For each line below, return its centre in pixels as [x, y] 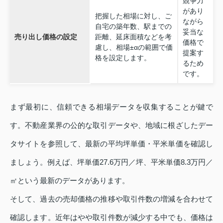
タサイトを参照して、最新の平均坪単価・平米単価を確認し [111, 143]
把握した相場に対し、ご [133, 16]
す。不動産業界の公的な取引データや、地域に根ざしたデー [111, 125]
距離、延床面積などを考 [133, 37]
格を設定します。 [123, 57]
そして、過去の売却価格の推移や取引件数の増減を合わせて [111, 199]
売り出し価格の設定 [46, 37]
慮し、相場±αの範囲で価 [134, 47]
